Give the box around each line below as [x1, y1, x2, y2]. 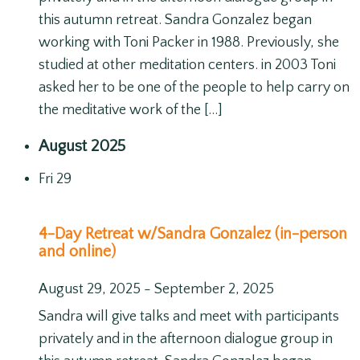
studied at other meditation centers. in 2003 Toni [39, 57, 336, 74]
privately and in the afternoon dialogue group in [39, 331, 333, 348]
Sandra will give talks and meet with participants [39, 309, 339, 325]
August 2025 [39, 137, 125, 156]
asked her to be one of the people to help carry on [39, 80, 350, 96]
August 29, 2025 [39, 281, 141, 298]
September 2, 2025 [154, 281, 274, 298]
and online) [39, 242, 116, 260]
